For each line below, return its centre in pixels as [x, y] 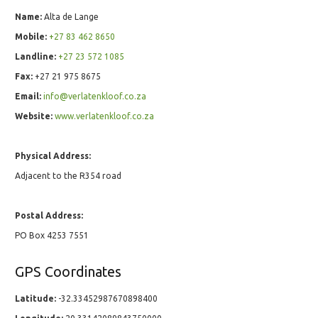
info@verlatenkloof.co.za [95, 97]
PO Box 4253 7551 [52, 236]
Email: [28, 97]
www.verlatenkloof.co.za [104, 116]
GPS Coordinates [68, 272]
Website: [34, 116]
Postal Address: [49, 216]
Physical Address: [53, 156]
